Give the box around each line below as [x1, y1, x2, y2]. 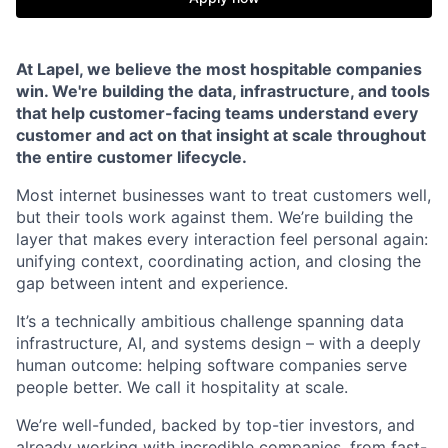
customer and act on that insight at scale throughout [16, 125, 426, 145]
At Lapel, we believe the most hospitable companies [16, 59, 422, 79]
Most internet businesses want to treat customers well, [16, 185, 431, 205]
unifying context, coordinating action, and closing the [16, 251, 421, 271]
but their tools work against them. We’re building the [16, 207, 413, 227]
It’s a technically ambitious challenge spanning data [16, 311, 404, 331]
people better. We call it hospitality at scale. [16, 377, 348, 397]
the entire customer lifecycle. [16, 147, 247, 167]
